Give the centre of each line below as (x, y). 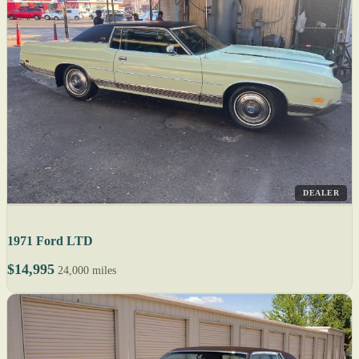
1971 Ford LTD (50, 241)
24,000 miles (87, 271)
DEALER (321, 193)
